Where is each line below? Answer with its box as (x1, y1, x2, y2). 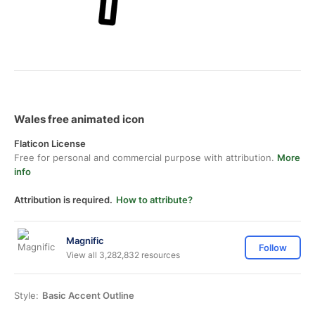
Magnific (66, 234, 104, 246)
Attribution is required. (14, 194, 112, 205)
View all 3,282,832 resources (66, 249, 180, 260)
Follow (259, 242, 287, 253)
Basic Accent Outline (42, 290, 134, 301)
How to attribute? (116, 194, 193, 205)
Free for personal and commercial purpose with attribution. (14, 152, 277, 163)
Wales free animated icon (14, 112, 144, 126)
